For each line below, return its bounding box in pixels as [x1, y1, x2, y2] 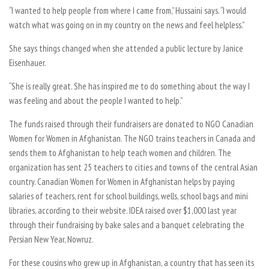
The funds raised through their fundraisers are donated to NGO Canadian [9, 118, 253, 130]
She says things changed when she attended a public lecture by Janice [9, 42, 243, 54]
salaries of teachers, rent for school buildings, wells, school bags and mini [9, 190, 248, 202]
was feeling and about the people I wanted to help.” [9, 94, 183, 106]
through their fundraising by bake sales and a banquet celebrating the [9, 219, 244, 231]
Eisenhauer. [9, 56, 46, 68]
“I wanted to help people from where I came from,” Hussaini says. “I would [9, 4, 246, 16]
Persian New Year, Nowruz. [9, 233, 94, 245]
